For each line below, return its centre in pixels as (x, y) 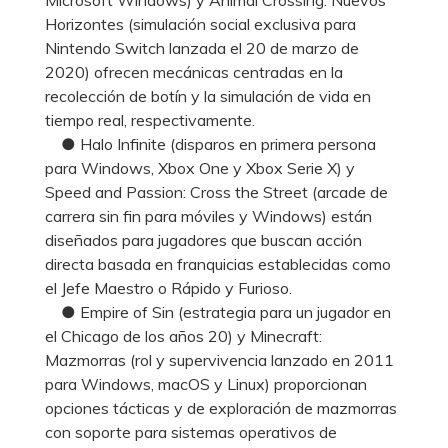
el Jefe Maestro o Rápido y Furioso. (168, 287)
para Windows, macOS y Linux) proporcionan (206, 383)
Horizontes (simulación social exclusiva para (200, 23)
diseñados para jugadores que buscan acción (203, 239)
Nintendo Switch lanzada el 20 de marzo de (202, 47)
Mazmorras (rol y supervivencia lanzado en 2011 (219, 359)
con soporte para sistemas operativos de (191, 431)
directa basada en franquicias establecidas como (218, 263)
